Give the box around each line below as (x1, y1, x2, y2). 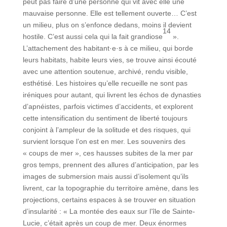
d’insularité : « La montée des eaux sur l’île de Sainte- (22, 207, 195, 216)
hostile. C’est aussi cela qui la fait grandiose (22, 32, 163, 41)
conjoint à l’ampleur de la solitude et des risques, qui (22, 126, 191, 134)
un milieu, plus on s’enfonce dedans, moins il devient (22, 21, 192, 29)
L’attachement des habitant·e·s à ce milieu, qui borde (22, 44, 193, 53)
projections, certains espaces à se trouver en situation (22, 196, 196, 204)
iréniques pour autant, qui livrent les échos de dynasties (22, 91, 201, 99)
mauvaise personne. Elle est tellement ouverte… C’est (22, 9, 197, 18)
